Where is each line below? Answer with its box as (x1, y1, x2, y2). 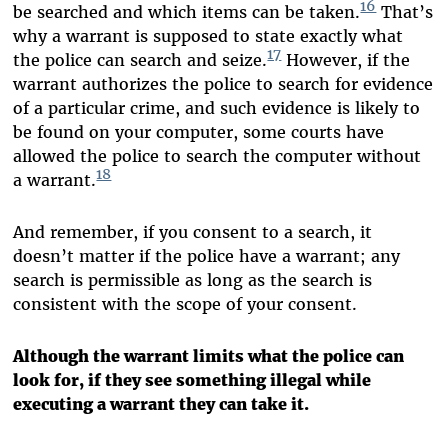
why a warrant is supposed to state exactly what (13, 25, 404, 46)
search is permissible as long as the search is (13, 269, 373, 290)
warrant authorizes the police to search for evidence (13, 73, 434, 94)
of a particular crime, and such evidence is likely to (13, 97, 421, 118)
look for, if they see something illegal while (13, 369, 372, 390)
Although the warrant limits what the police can (13, 345, 405, 366)
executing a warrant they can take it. (13, 393, 310, 414)
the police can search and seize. (13, 49, 268, 70)
